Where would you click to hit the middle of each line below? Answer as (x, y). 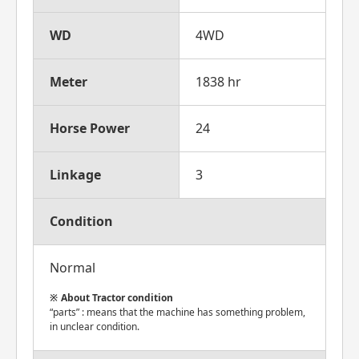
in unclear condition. (95, 327)
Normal (73, 268)
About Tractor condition (117, 298)
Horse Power (90, 128)
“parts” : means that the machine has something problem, (177, 312)
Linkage (75, 175)
